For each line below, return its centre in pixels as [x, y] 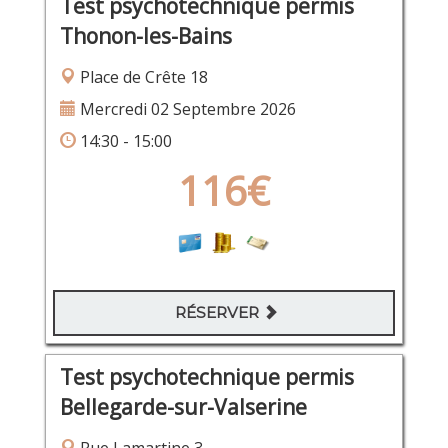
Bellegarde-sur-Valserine [183, 407]
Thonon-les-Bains [145, 36]
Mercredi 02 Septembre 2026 [185, 109]
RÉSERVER [219, 313]
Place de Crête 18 [141, 77]
